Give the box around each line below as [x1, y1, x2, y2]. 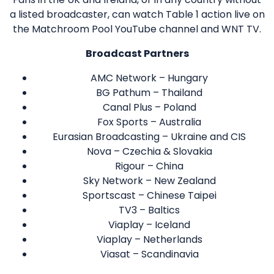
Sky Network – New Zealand [83, 174, 216, 188]
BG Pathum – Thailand [96, 86, 202, 100]
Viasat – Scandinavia [100, 247, 199, 262]
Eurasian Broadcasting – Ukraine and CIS [53, 130, 246, 144]
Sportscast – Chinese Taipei [82, 188, 217, 203]
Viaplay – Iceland [108, 218, 190, 232]
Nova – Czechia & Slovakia [86, 144, 212, 159]
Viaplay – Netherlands [96, 232, 202, 247]
